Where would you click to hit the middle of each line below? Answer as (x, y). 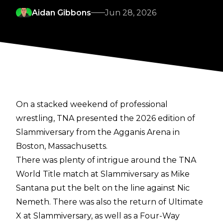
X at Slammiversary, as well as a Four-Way (98, 216)
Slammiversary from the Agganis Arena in (98, 132)
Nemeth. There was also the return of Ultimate (110, 202)
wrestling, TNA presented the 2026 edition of (106, 118)
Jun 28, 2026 (131, 13)
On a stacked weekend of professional (92, 105)
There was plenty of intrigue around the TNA (106, 160)
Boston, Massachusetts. (62, 146)
